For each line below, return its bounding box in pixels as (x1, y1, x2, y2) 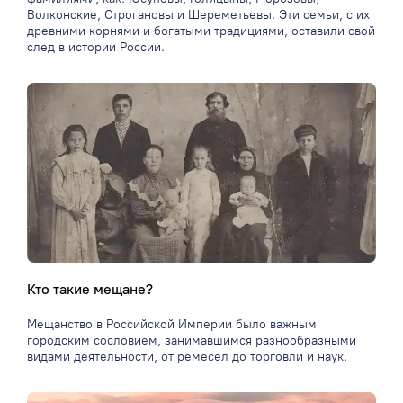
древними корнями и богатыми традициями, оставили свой (27, 23, 375, 40)
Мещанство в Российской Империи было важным (27, 317, 317, 333)
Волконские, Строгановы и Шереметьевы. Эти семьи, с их (27, 7, 370, 23)
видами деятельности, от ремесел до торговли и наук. (27, 349, 347, 365)
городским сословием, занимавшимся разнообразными (27, 333, 356, 349)
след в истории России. (27, 40, 165, 56)
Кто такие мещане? (27, 281, 153, 299)
